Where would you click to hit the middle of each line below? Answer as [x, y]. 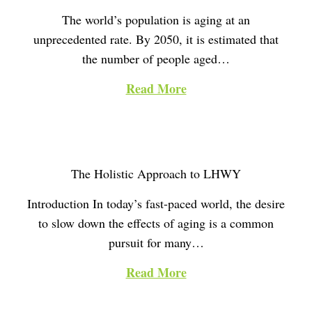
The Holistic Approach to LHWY [156, 174]
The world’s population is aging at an [156, 20]
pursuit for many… [156, 243]
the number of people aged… [156, 59]
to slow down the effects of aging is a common [156, 223]
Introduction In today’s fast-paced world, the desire [156, 204]
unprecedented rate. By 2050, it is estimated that [156, 39]
